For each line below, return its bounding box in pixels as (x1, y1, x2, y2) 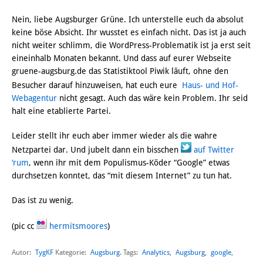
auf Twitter (194, 145, 234, 155)
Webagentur (12, 93, 57, 103)
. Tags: (120, 248, 140, 257)
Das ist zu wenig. (12, 195, 73, 205)
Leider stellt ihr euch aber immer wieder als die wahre (12, 131, 217, 141)
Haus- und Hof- (182, 80, 238, 90)
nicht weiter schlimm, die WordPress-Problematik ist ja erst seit (12, 41, 251, 50)
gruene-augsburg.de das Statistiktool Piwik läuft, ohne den (12, 66, 228, 76)
